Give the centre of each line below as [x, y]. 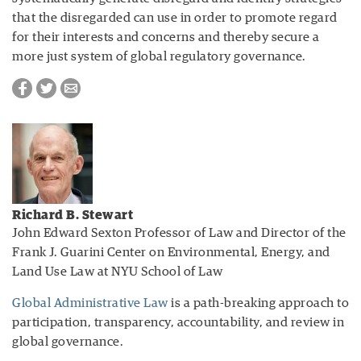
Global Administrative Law [90, 303]
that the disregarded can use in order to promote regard [175, 17]
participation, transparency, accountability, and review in [178, 322]
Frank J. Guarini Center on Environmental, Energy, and [171, 252]
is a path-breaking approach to [258, 303]
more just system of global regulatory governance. [159, 56]
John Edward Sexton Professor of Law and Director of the [179, 232]
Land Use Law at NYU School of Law [118, 271]
